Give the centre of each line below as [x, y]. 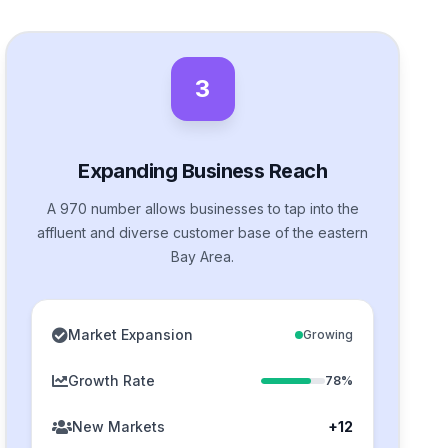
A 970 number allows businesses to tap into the [202, 208]
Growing [327, 334]
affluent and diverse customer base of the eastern [203, 232]
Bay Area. [203, 256]
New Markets [119, 426]
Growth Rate [112, 380]
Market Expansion [131, 334]
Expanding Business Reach [203, 170]
